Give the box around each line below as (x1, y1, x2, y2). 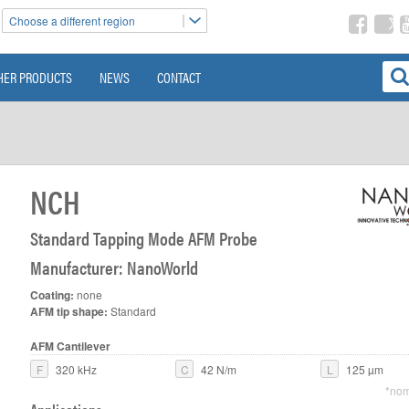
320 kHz (53, 361, 98, 377)
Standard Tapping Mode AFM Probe (30, 225, 258, 251)
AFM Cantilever (30, 338, 111, 354)
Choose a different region (9, 13, 135, 28)
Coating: (30, 287, 75, 303)
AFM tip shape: (30, 303, 109, 320)
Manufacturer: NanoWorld (30, 254, 199, 280)
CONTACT (157, 67, 201, 88)
